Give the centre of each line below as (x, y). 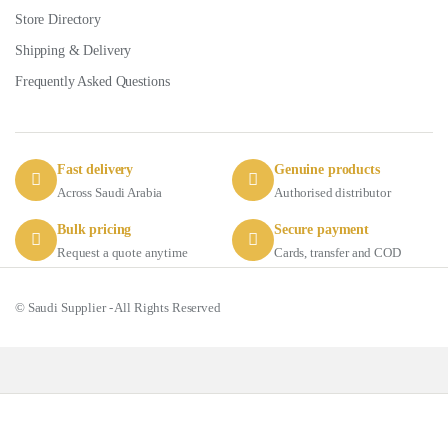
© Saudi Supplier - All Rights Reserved (118, 307)
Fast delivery (95, 169)
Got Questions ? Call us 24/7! (224, 422)
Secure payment (322, 229)
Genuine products (327, 169)
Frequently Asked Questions (92, 81)
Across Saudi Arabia (110, 192)
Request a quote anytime (122, 252)
